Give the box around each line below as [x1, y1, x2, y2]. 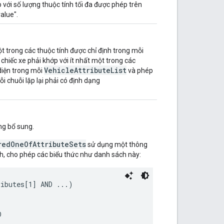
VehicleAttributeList [44, 65, 126, 75]
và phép [126, 66, 153, 74]
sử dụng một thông [86, 140, 147, 148]
